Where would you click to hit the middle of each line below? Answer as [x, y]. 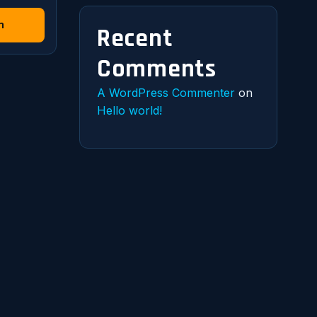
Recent [135, 39]
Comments [157, 69]
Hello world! [129, 110]
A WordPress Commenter [166, 93]
